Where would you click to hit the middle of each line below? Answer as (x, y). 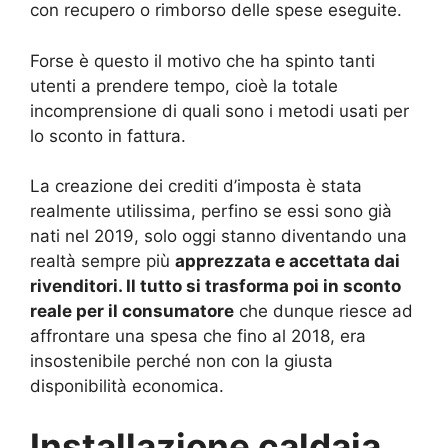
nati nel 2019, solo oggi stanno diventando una (218, 236)
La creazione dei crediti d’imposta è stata (196, 186)
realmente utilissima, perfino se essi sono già (211, 211)
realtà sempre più (102, 261)
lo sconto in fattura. (108, 135)
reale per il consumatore (132, 311)
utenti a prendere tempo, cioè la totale (184, 85)
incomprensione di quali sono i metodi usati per (219, 110)
